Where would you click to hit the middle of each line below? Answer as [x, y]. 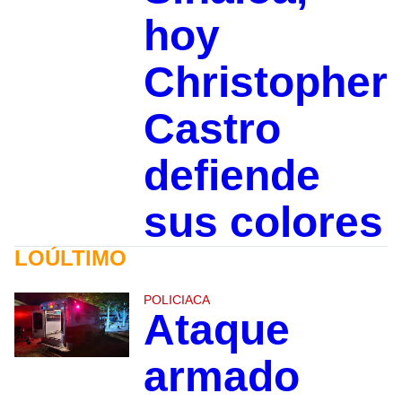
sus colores [263, 223]
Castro [212, 129]
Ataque [216, 330]
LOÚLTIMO [70, 258]
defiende [232, 176]
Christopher [265, 83]
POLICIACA [176, 300]
